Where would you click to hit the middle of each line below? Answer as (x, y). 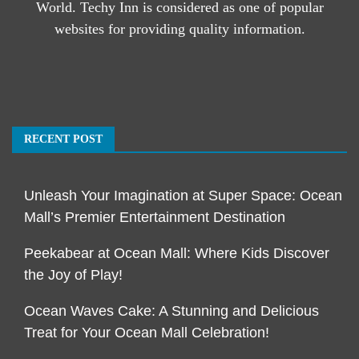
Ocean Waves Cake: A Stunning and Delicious (171, 311)
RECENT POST (63, 139)
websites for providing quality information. (179, 28)
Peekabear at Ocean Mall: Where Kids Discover (177, 253)
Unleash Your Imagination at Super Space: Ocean (183, 195)
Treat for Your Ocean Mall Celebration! (147, 332)
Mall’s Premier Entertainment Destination (155, 217)
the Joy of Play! (73, 274)
